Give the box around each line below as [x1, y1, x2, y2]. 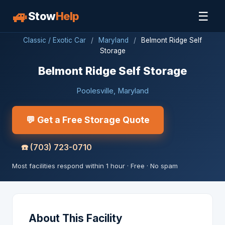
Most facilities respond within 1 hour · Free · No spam [12, 162, 178, 170]
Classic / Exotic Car [23, 36, 86, 44]
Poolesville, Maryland [76, 86, 149, 95]
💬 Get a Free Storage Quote [26, 115, 150, 125]
